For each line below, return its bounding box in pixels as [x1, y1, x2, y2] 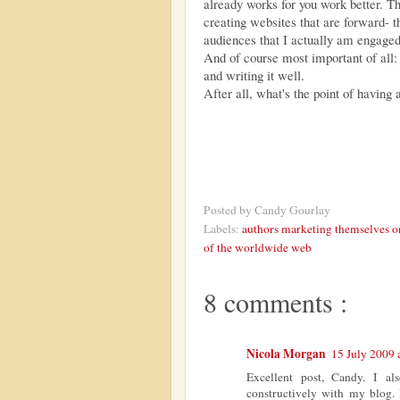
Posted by [204, 201, 254, 218]
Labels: [204, 220, 242, 237]
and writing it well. [204, 66, 304, 85]
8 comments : [204, 283, 347, 320]
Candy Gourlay [254, 201, 330, 218]
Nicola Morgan [246, 345, 326, 363]
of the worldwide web [204, 238, 312, 255]
